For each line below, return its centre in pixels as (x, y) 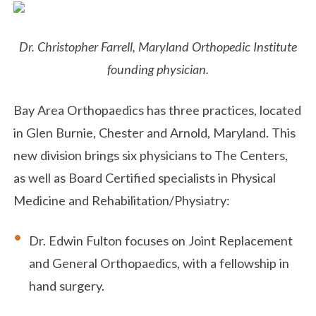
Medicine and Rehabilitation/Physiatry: (122, 200)
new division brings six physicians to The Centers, (151, 155)
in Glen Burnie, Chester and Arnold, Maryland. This (155, 132)
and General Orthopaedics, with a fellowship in (159, 263)
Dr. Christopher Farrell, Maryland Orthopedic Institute (158, 47)
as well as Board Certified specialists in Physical (145, 177)
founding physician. (158, 69)
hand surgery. (67, 286)
